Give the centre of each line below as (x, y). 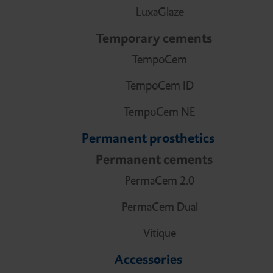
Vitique (160, 233)
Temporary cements (154, 38)
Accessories (148, 260)
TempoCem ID (160, 86)
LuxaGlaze (160, 12)
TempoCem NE (160, 112)
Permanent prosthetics (148, 138)
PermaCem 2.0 (160, 181)
